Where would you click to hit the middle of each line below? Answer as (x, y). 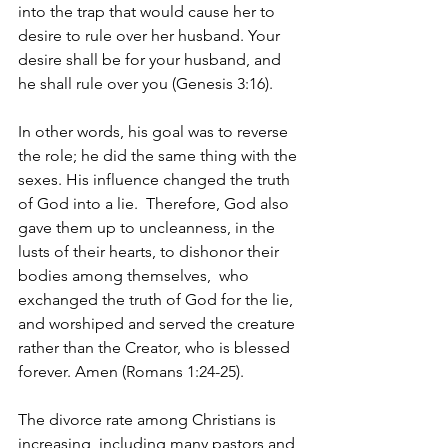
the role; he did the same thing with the (159, 155)
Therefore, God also (219, 203)
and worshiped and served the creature (158, 323)
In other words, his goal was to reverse (155, 131)
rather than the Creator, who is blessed (156, 347)
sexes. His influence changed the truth (156, 179)
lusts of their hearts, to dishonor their (150, 251)
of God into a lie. (80, 203)
